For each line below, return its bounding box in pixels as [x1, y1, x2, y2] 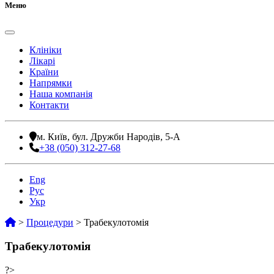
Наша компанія [29, 89, 92, 100]
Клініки [29, 45, 62, 56]
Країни [29, 67, 59, 78]
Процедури [26, 217, 73, 228]
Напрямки [29, 78, 72, 89]
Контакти [29, 100, 69, 111]
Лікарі [29, 56, 55, 67]
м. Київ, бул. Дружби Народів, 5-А [37, 131, 180, 143]
